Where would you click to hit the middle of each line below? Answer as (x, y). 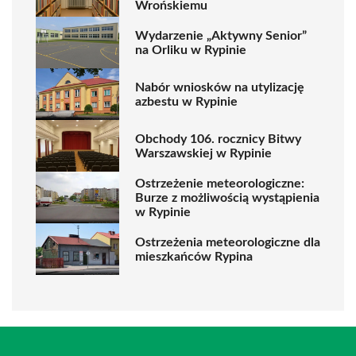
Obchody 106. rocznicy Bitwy (218, 139)
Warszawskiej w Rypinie (203, 153)
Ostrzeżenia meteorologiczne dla (228, 242)
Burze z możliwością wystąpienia (227, 197)
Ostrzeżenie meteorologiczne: (220, 183)
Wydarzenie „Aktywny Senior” (221, 35)
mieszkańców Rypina (194, 256)
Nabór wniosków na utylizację (220, 87)
